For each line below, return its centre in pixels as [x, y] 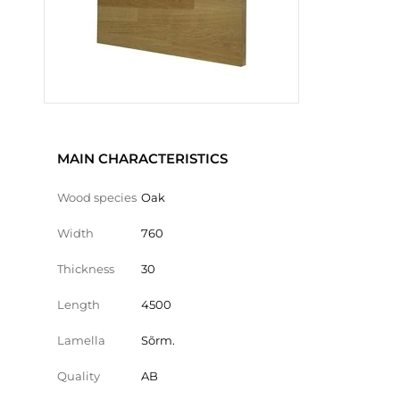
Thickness [86, 269]
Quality [79, 376]
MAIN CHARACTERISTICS [142, 158]
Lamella [81, 340]
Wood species [97, 197]
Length [79, 304]
